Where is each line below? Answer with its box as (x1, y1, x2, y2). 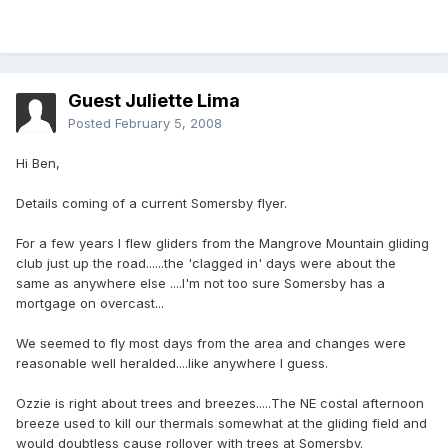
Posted (68, 115, 115, 132)
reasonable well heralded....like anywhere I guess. (16, 355, 328, 372)
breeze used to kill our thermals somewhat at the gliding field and (16, 415, 427, 432)
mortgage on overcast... (16, 295, 164, 312)
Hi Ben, (16, 155, 60, 172)
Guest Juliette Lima (68, 90, 240, 112)
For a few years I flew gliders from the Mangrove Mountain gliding (16, 235, 429, 252)
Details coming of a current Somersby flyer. (16, 195, 287, 212)
